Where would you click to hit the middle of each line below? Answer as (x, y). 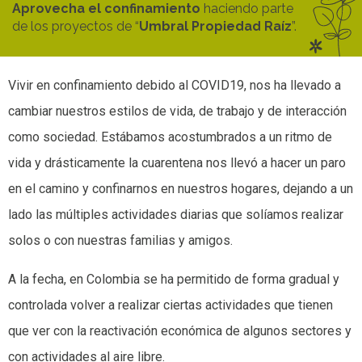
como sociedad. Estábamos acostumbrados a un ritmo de (170, 137)
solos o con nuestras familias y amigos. (120, 240)
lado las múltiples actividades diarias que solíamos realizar (176, 214)
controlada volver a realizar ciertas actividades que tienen (170, 305)
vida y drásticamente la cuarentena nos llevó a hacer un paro (177, 162)
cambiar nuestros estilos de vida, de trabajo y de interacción (177, 111)
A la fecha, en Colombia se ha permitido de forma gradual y (174, 279)
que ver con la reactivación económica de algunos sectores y (180, 330)
